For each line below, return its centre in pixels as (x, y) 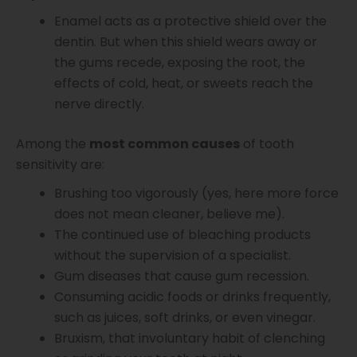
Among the (53, 144)
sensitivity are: (60, 165)
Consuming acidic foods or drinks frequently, (192, 296)
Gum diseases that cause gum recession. (182, 276)
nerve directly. (99, 104)
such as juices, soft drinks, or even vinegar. (185, 317)
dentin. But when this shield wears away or (186, 42)
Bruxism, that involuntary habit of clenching (190, 338)
